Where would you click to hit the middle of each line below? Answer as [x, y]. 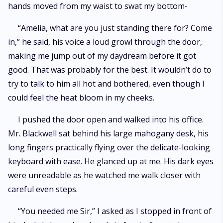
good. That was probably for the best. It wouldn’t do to [110, 70]
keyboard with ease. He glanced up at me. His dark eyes [111, 161]
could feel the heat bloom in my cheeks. [81, 98]
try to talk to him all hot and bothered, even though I [106, 84]
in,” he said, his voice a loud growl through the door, [105, 42]
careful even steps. [43, 189]
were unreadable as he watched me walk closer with [104, 175]
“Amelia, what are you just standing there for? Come [115, 28]
